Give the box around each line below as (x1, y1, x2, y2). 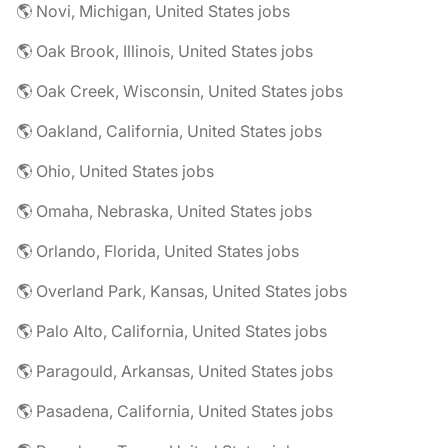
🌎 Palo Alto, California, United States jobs (16, 321, 327, 342)
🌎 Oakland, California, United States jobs (16, 121, 322, 142)
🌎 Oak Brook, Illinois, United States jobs (16, 41, 313, 62)
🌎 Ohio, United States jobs (16, 161, 214, 182)
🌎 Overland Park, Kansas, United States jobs (16, 281, 347, 302)
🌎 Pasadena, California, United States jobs (16, 401, 333, 422)
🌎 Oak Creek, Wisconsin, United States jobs (16, 81, 343, 102)
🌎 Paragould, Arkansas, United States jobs (16, 361, 333, 382)
